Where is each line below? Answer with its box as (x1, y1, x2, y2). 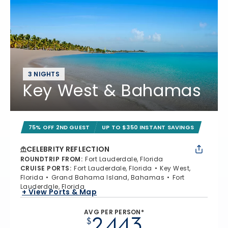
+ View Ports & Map (22, 186, 97, 197)
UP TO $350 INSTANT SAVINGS (102, 123, 194, 131)
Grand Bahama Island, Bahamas (51, 173, 165, 182)
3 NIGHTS (28, 70, 60, 78)
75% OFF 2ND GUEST (28, 123, 90, 131)
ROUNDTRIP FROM (20, 155, 81, 163)
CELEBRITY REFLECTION (26, 144, 110, 154)
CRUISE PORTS (20, 164, 70, 173)
